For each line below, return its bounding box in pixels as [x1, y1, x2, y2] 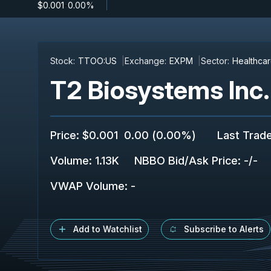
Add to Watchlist [73, 224, 142, 234]
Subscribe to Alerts [184, 224, 264, 234]
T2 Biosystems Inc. [50, 74, 270, 105]
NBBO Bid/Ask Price [134, 154, 238, 167]
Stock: [50, 56, 75, 66]
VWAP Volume [50, 180, 125, 192]
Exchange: [125, 56, 166, 66]
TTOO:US [78, 56, 117, 66]
